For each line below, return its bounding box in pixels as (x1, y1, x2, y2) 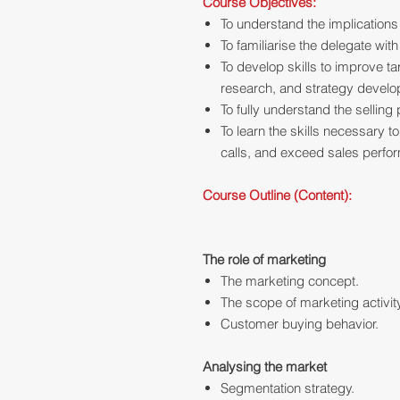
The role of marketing (203, 251, 326, 269)
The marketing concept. (221, 272, 359, 290)
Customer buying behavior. (221, 315, 379, 333)
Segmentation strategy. (221, 379, 354, 397)
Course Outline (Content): (203, 187, 352, 204)
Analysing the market (203, 358, 327, 376)
